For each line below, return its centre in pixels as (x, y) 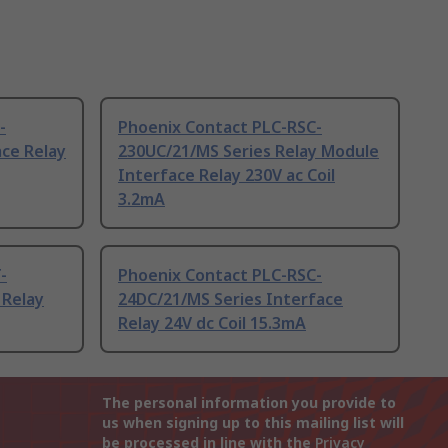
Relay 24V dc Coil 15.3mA (212, 323)
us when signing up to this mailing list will (253, 423)
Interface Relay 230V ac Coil (226, 175)
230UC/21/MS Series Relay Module (248, 151)
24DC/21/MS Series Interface (230, 299)
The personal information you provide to (249, 403)
